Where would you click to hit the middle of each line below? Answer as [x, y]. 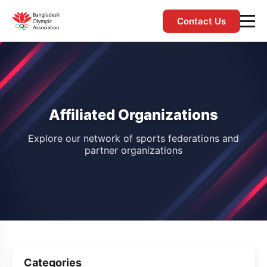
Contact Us [201, 21]
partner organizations [133, 150]
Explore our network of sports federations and [133, 138]
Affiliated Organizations [133, 115]
